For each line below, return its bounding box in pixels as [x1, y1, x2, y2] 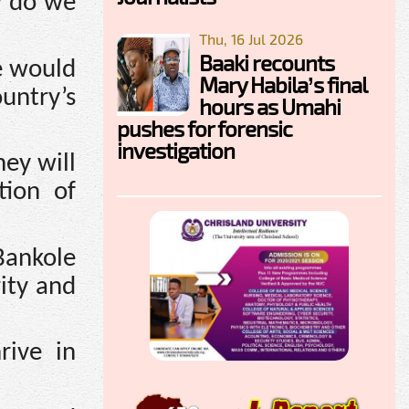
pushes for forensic [117, 115, 292, 142]
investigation [117, 137, 235, 164]
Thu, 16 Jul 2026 [199, 30, 303, 48]
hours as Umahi [199, 93, 341, 121]
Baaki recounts [199, 49, 334, 77]
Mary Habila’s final [199, 71, 366, 99]
